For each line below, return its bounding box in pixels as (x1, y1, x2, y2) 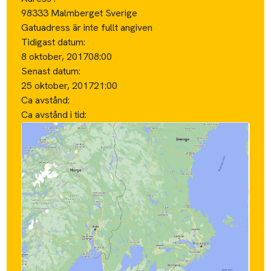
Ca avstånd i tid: (21, 108, 90, 121)
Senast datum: (21, 64, 81, 77)
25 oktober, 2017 (21, 79, 94, 92)
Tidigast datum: (21, 35, 86, 48)
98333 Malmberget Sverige (21, 6, 138, 19)
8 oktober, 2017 (21, 50, 89, 63)
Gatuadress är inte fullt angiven (21, 21, 153, 34)
